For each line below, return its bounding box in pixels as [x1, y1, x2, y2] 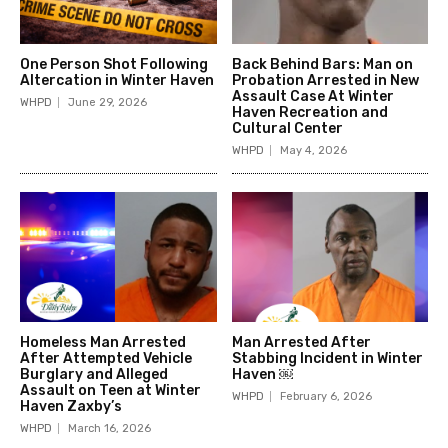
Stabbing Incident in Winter [231, 349, 423, 367]
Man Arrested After [231, 333, 371, 351]
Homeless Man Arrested [20, 333, 186, 351]
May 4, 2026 [279, 143, 347, 157]
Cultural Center [231, 119, 343, 137]
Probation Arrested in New [231, 71, 419, 89]
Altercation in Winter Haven [20, 71, 214, 89]
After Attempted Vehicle [20, 349, 192, 367]
